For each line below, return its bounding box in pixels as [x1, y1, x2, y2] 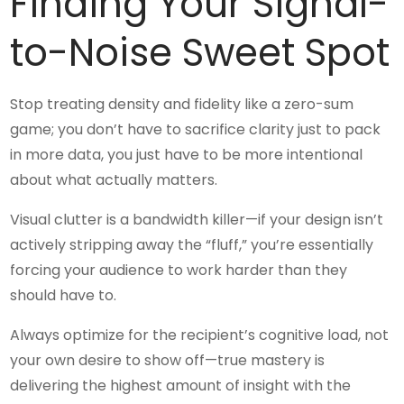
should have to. [10, 285, 117, 307]
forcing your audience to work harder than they [10, 260, 348, 281]
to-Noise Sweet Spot [10, 26, 390, 80]
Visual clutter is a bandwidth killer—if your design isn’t [10, 209, 384, 231]
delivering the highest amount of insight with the [10, 375, 352, 397]
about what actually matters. [10, 170, 218, 191]
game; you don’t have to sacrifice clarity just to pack [10, 119, 381, 141]
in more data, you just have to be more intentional [10, 144, 363, 166]
